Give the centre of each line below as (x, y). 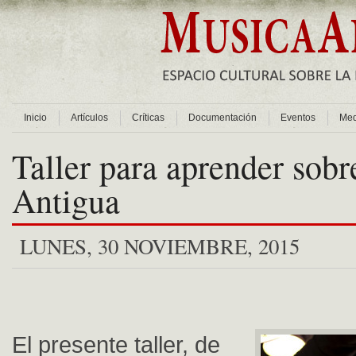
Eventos (298, 118)
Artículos (89, 118)
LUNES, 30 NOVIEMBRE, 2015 (160, 246)
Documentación (222, 118)
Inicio (35, 118)
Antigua (66, 200)
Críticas (148, 118)
